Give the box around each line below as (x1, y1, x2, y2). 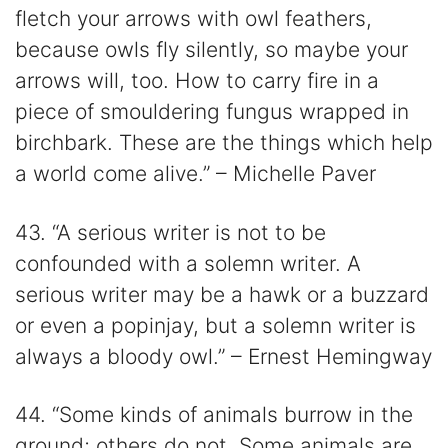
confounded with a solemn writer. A (15, 250, 361, 276)
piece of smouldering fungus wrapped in (15, 99, 409, 125)
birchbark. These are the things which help (15, 130, 433, 156)
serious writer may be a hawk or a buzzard (15, 281, 429, 307)
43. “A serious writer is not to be (15, 219, 326, 245)
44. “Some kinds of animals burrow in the (15, 402, 413, 428)
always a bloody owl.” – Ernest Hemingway (15, 343, 432, 369)
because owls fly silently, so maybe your (15, 37, 408, 63)
